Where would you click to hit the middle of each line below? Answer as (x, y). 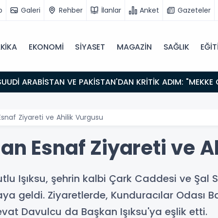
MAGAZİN (134, 47)
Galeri (31, 10)
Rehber (71, 10)
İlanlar (111, 10)
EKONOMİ (46, 47)
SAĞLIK (176, 47)
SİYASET (90, 47)
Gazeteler (194, 10)
